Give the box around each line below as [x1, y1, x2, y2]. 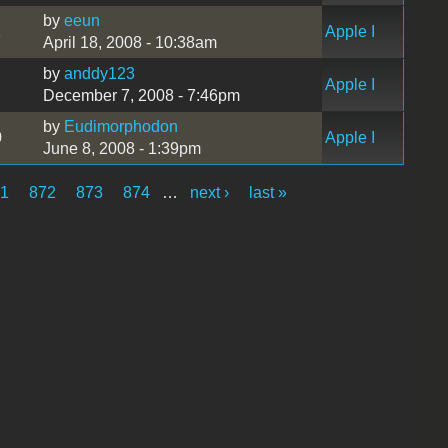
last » [249, 183, 288, 201]
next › [190, 183, 230, 201]
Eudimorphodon [63, 117, 178, 135]
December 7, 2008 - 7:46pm [42, 86, 240, 104]
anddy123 [63, 64, 135, 82]
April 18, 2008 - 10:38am [42, 33, 217, 51]
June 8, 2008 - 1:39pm [42, 139, 201, 157]
